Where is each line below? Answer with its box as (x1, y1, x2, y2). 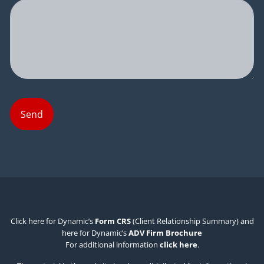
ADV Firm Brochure (128, 227, 202, 239)
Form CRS (94, 216, 131, 227)
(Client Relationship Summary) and (130, 216, 254, 227)
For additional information (65, 239, 160, 250)
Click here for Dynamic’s (10, 216, 95, 227)
